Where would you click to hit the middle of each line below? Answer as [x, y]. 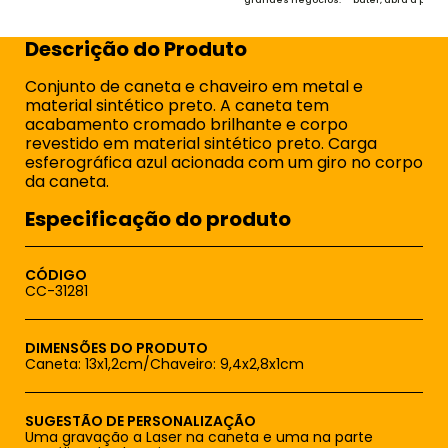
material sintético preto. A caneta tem [177, 105]
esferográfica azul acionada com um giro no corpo [224, 162]
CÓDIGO [56, 275]
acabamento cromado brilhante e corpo [186, 124]
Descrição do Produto [136, 49]
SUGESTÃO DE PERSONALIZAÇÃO [140, 421]
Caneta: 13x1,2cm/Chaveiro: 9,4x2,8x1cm [164, 364]
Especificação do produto [158, 219]
